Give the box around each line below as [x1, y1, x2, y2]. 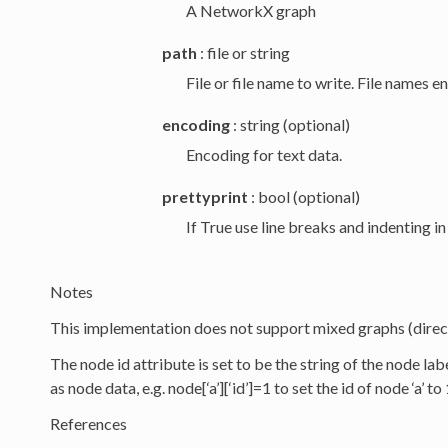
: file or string [196, 43, 290, 63]
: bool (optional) [247, 187, 360, 207]
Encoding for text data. [185, 145, 342, 165]
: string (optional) [229, 115, 350, 135]
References [49, 414, 127, 434]
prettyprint [161, 187, 248, 207]
